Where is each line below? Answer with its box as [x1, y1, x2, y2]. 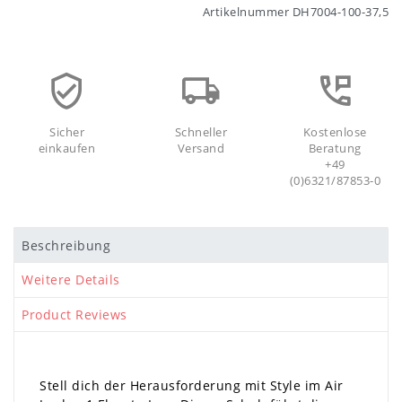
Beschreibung [22, 236, 111, 254]
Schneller [174, 125, 228, 141]
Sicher [49, 125, 85, 141]
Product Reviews [22, 306, 127, 324]
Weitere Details [22, 271, 120, 289]
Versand [177, 141, 225, 157]
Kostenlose [302, 125, 367, 141]
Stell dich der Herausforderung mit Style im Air [39, 377, 344, 395]
